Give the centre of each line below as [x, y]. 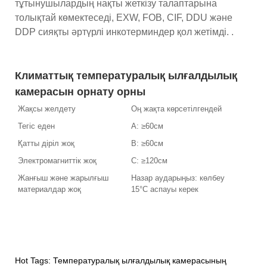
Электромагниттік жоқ [57, 160]
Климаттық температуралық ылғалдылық [126, 75]
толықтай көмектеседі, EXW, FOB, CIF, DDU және [124, 17]
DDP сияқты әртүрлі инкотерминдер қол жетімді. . [124, 32]
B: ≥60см [147, 143]
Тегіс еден [36, 126]
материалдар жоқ [49, 189]
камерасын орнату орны [80, 91]
